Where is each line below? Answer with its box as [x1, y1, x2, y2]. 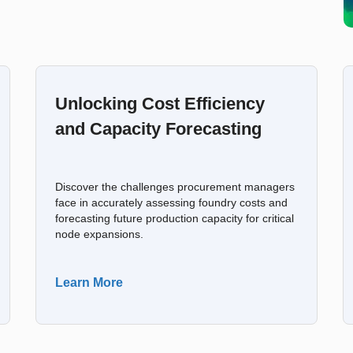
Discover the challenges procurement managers [55, 181, 295, 193]
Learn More [55, 276, 124, 289]
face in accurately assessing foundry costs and [55, 197, 288, 209]
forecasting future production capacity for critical [55, 213, 295, 225]
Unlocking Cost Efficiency [55, 94, 266, 113]
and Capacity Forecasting [55, 119, 262, 139]
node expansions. [55, 229, 144, 240]
